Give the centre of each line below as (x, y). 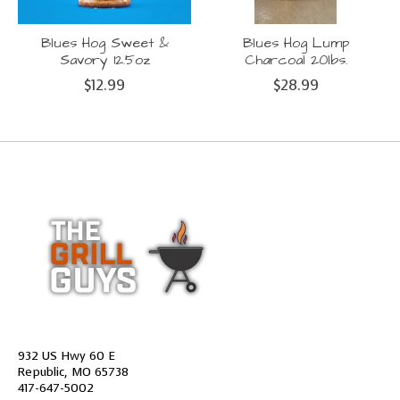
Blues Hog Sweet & (104, 42)
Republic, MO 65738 (73, 371)
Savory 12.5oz (104, 59)
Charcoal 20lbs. (296, 59)
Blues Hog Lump (296, 42)
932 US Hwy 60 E (67, 355)
